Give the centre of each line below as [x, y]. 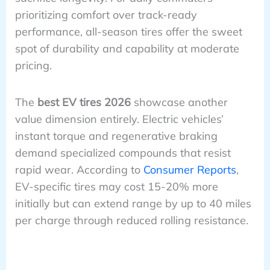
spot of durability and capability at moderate [127, 49]
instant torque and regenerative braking [116, 136]
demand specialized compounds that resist [123, 152]
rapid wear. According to [79, 169]
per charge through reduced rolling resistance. [131, 220]
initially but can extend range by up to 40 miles [133, 203]
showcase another [179, 102]
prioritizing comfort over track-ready [106, 15]
